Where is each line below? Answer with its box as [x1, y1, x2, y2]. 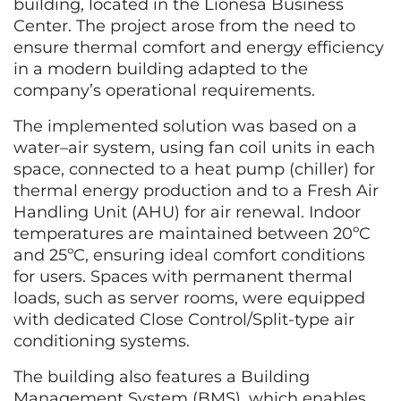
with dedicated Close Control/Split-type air [13, 310, 354, 329]
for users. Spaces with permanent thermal [13, 267, 353, 286]
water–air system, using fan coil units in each [13, 138, 375, 158]
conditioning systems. [13, 331, 190, 351]
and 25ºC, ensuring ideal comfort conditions [13, 245, 365, 265]
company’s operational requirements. [13, 81, 315, 100]
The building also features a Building [13, 367, 310, 387]
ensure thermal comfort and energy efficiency [13, 38, 384, 57]
